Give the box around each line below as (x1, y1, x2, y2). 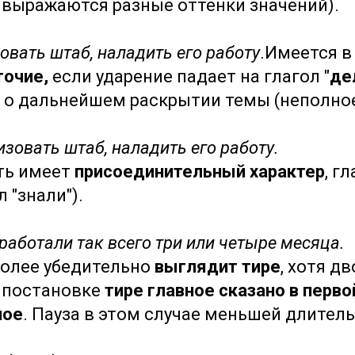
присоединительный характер (74, 162, 325, 181)
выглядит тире (155, 257, 281, 277)
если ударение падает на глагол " (48, 67, 330, 86)
